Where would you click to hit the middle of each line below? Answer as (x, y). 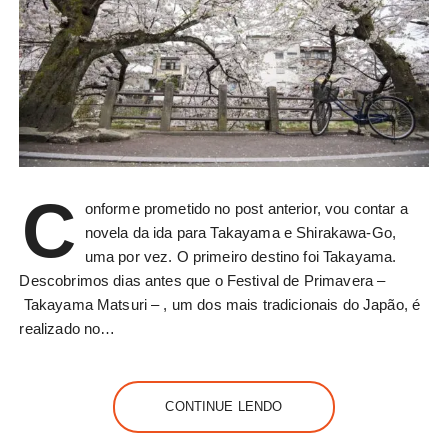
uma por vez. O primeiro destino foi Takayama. (240, 257)
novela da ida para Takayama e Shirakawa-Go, (240, 233)
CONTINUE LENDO (224, 407)
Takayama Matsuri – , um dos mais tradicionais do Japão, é (220, 305)
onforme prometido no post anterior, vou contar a (246, 209)
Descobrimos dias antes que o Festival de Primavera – (202, 281)
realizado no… (67, 329)
